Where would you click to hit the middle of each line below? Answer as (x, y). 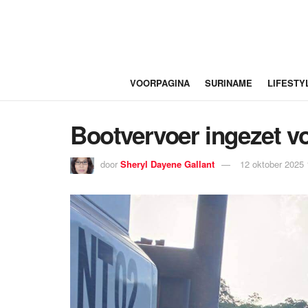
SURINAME (228, 83)
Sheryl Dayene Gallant (167, 164)
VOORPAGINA (159, 83)
